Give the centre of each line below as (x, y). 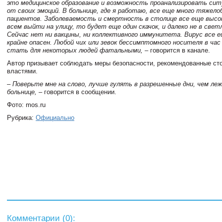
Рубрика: (21, 118)
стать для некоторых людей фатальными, (75, 50)
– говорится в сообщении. (77, 92)
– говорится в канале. (176, 50)
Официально (55, 118)
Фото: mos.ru (26, 105)
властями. (22, 71)
